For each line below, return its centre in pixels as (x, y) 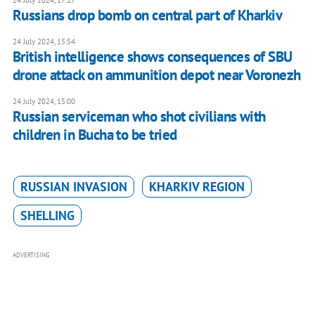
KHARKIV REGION (197, 187)
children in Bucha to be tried (95, 135)
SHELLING (47, 216)
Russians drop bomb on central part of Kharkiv (147, 15)
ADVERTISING (31, 255)
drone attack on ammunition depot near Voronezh (156, 75)
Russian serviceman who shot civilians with (139, 117)
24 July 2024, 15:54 (44, 42)
